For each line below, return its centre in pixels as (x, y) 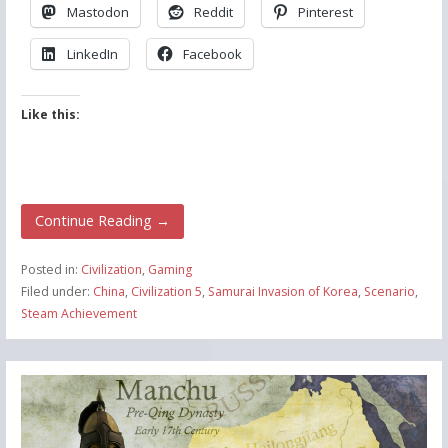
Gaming (169, 269)
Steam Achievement (78, 313)
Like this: (50, 115)
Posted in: (50, 269)
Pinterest (325, 11)
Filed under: (56, 291)
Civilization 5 (166, 291)
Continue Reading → (102, 221)
